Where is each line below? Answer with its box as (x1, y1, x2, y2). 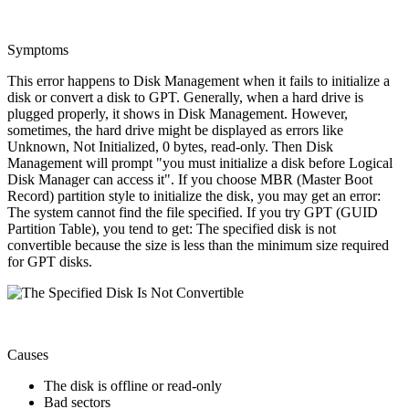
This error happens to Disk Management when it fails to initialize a (7, 72, 390, 89)
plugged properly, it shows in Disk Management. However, (7, 105, 348, 121)
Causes (7, 346, 48, 362)
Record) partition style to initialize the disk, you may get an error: (7, 187, 381, 204)
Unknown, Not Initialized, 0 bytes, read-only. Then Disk (7, 138, 333, 154)
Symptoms (7, 41, 68, 58)
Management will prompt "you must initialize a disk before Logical (7, 154, 393, 171)
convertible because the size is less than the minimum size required (7, 236, 389, 253)
